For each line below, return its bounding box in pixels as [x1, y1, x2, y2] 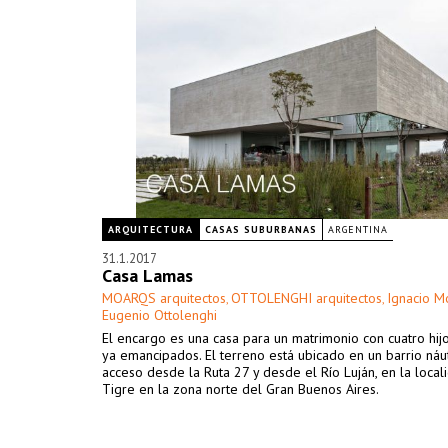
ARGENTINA [328, 223, 388, 236]
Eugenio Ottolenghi [102, 306, 217, 324]
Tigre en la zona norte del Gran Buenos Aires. [102, 380, 379, 398]
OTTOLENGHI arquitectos [231, 289, 382, 307]
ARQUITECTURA [108, 223, 193, 236]
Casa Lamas [102, 264, 193, 287]
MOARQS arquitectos [102, 289, 226, 307]
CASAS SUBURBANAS [205, 223, 317, 236]
